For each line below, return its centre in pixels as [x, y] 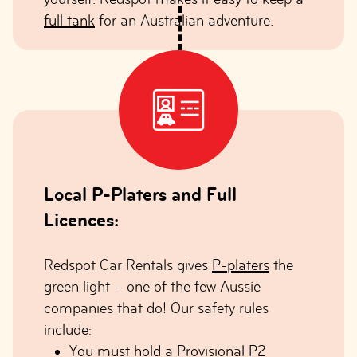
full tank [69, 20]
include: [68, 330]
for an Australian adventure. [184, 20]
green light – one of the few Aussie [152, 286]
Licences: [81, 220]
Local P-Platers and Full [140, 194]
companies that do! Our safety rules [156, 308]
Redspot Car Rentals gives [128, 265]
